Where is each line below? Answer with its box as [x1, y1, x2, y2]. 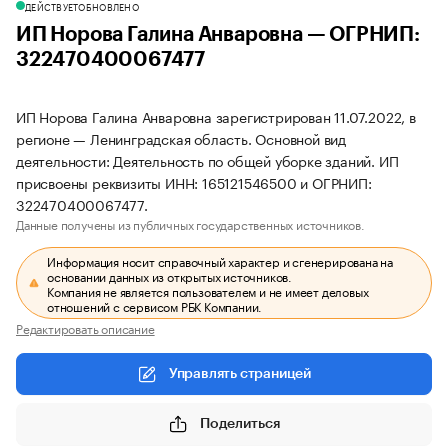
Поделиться [200, 416, 280, 431]
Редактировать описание [16, 318, 155, 337]
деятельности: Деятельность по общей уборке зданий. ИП [16, 149, 399, 171]
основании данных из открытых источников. [47, 266, 293, 285]
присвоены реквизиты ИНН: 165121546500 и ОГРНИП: [16, 171, 372, 193]
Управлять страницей [168, 367, 312, 381]
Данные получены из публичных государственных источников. [16, 214, 365, 233]
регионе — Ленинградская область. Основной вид [16, 127, 346, 149]
